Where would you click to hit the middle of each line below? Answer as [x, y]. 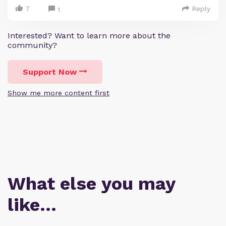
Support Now [50, 72]
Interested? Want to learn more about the [89, 35]
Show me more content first [59, 93]
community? [32, 45]
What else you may [91, 183]
